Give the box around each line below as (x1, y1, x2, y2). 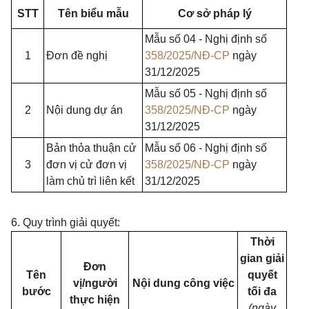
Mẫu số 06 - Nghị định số (145, 142, 267, 154)
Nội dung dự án (46, 104, 123, 116)
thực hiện (70, 294, 120, 306)
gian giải (240, 252, 284, 264)
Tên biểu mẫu (57, 8, 129, 19)
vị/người (72, 277, 117, 289)
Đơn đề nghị (46, 50, 108, 61)
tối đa (248, 286, 277, 297)
